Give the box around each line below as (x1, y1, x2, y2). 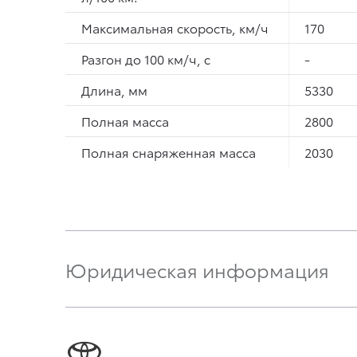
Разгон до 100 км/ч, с (81, 49, 210, 68)
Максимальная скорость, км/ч (81, 18, 269, 37)
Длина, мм (81, 80, 147, 99)
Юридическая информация (65, 256, 329, 283)
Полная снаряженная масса (81, 143, 256, 161)
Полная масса (81, 112, 169, 130)
